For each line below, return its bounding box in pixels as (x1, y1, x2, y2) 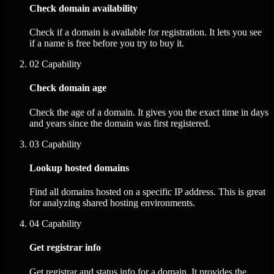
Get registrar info (29, 242, 101, 253)
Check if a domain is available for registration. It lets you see (29, 27, 262, 38)
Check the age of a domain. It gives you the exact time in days (29, 106, 268, 117)
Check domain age (29, 83, 106, 94)
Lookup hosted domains (29, 162, 129, 173)
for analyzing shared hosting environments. (29, 198, 195, 209)
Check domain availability (29, 2, 138, 13)
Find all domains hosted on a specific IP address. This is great (29, 187, 265, 198)
